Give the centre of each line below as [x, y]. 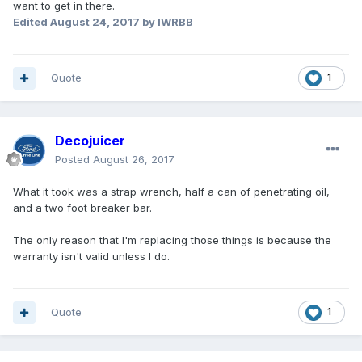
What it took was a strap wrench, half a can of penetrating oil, [171, 192]
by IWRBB [166, 22]
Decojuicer [90, 141]
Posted [74, 160]
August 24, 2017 [95, 22]
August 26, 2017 [134, 160]
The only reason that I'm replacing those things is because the [172, 240]
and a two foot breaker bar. [82, 208]
